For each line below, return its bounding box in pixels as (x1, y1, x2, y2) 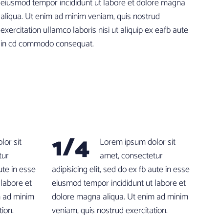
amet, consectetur (100, 149, 163, 163)
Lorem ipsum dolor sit (100, 135, 175, 150)
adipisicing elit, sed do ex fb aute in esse (52, 162, 190, 177)
